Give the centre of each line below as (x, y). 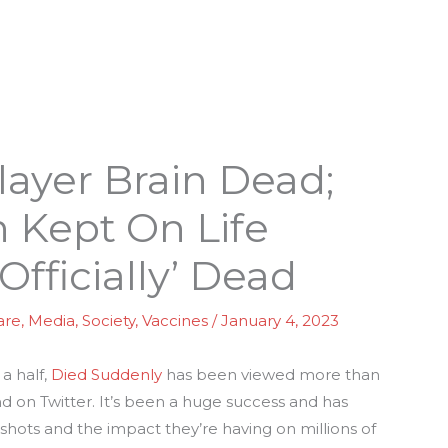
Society (109, 321)
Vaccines (175, 321)
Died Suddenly (107, 375)
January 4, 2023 (280, 321)
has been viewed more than (271, 375)
